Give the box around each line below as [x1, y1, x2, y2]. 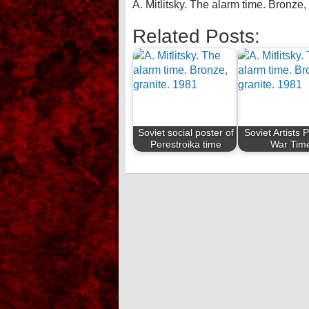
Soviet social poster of [138, 127, 235, 139]
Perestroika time [150, 139, 222, 150]
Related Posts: [132, 26, 260, 47]
